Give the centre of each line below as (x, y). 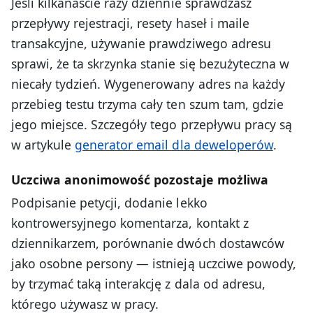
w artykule (43, 145)
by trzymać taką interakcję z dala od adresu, (138, 284)
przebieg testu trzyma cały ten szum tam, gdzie (147, 104)
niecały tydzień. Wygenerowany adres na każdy (148, 84)
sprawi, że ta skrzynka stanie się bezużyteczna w (150, 64)
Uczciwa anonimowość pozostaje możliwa (140, 180)
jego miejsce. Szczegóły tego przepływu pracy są (152, 125)
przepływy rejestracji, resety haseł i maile (130, 23)
